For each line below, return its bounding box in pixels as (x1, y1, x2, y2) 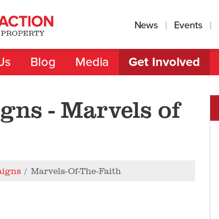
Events (174, 19, 202, 31)
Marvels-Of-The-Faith (31, 165, 122, 176)
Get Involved (129, 55, 200, 69)
